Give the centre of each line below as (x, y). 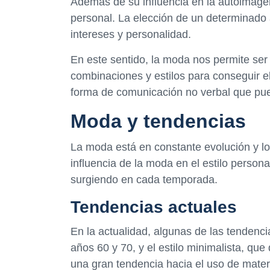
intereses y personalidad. (131, 34)
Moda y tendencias (158, 121)
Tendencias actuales (154, 207)
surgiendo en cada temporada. (144, 179)
